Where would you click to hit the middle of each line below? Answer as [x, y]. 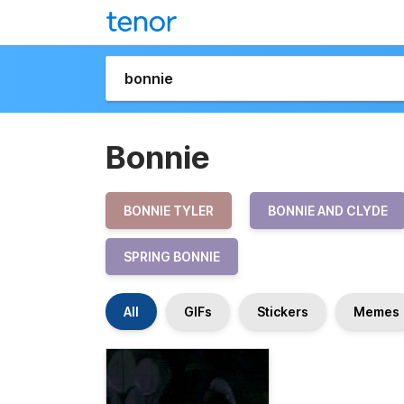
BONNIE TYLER [169, 211]
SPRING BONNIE [172, 257]
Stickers [283, 312]
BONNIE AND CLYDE [328, 211]
